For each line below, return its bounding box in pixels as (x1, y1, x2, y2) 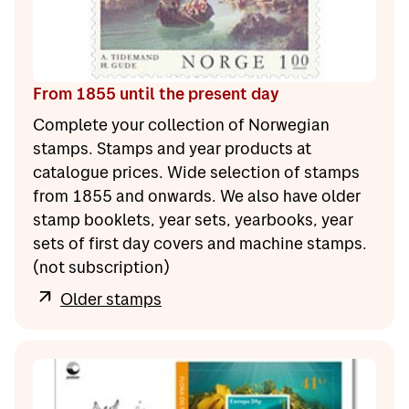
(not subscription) (33, 257, 170, 278)
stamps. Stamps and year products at (33, 138, 311, 160)
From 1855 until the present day (33, 83, 279, 105)
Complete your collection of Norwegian (33, 114, 330, 136)
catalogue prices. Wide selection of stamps (33, 162, 360, 184)
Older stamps (60, 288, 162, 310)
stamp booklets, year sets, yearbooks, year (33, 209, 353, 231)
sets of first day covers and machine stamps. (33, 233, 367, 255)
